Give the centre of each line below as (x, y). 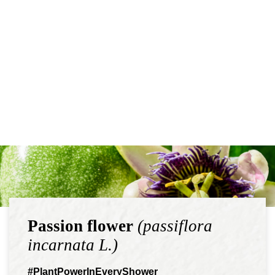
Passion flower (80, 226)
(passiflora (173, 226)
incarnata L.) (73, 245)
